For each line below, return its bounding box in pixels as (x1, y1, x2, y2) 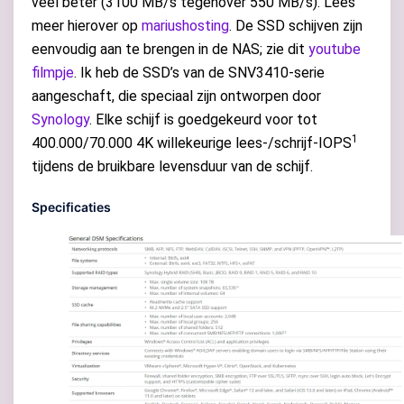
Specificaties (32, 199, 111, 216)
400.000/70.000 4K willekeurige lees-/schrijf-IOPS (32, 134, 352, 152)
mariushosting (142, 17, 229, 35)
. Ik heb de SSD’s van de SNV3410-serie (74, 64, 325, 82)
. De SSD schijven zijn (229, 17, 363, 35)
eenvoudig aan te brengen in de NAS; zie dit (32, 41, 308, 59)
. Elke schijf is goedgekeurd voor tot (89, 111, 317, 129)
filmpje (32, 64, 74, 82)
